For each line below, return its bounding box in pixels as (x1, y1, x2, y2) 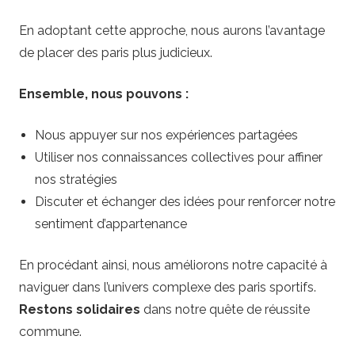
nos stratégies (35, 172, 117, 188)
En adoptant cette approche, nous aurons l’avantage (19, 23, 325, 39)
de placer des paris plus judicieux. (19, 45, 212, 61)
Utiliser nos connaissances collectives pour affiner (35, 150, 323, 166)
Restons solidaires (19, 302, 140, 318)
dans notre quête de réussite (140, 302, 310, 318)
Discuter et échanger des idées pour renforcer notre (35, 194, 335, 210)
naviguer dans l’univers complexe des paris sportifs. (19, 280, 316, 296)
